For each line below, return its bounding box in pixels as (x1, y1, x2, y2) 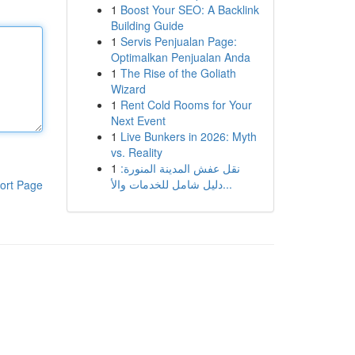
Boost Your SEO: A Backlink (120, 2, 259, 17)
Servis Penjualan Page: (120, 33, 237, 49)
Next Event (110, 113, 166, 128)
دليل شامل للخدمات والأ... (222, 176, 232, 192)
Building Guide (110, 17, 184, 33)
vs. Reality (110, 144, 162, 160)
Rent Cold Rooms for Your (120, 97, 252, 113)
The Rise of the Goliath (120, 65, 236, 81)
